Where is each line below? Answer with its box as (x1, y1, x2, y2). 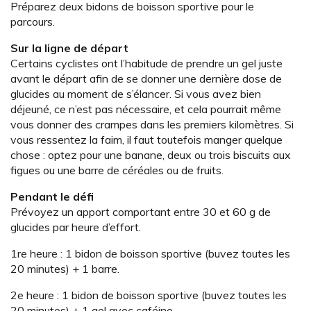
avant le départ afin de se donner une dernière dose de (10, 72, 282, 86)
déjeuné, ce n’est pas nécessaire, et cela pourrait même (10, 102, 281, 117)
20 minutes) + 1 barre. (10, 262, 119, 276)
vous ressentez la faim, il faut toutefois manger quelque (10, 133, 283, 147)
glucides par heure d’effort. (10, 220, 141, 235)
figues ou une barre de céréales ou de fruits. (10, 163, 224, 178)
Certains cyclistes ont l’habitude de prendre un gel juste (10, 56, 283, 71)
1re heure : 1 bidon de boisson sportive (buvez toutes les (10, 246, 290, 261)
